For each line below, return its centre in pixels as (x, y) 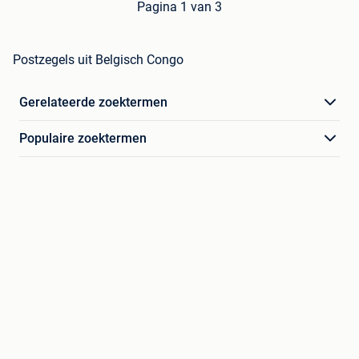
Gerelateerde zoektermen (93, 103)
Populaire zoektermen (83, 139)
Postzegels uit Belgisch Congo (98, 60)
